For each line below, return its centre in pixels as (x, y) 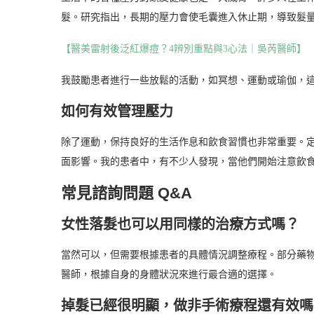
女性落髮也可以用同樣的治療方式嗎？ (180, 224)
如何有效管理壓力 (117, 111)
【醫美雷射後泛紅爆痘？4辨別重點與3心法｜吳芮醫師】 (184, 48)
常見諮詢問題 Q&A (127, 193)
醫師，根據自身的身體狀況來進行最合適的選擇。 (169, 274)
